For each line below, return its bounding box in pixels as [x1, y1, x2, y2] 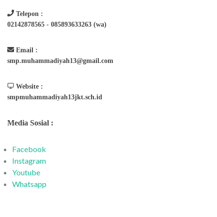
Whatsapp [12, 179, 46, 188]
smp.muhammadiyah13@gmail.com [7, 57, 113, 64]
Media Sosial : [7, 119, 53, 127]
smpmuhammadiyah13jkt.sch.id [7, 93, 102, 101]
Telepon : [14, 10, 43, 17]
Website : [14, 83, 43, 90]
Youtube [12, 168, 40, 177]
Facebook [12, 144, 46, 154]
